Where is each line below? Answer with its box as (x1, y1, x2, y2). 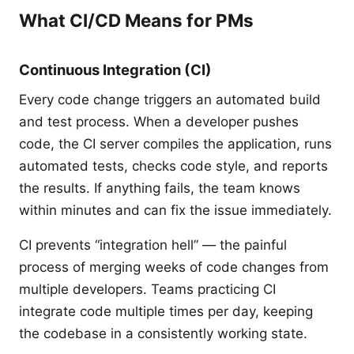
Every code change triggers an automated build (19, 92, 321, 107)
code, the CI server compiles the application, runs (19, 136, 332, 152)
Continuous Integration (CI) (19, 61, 212, 78)
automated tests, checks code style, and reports (19, 158, 328, 174)
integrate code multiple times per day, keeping (19, 303, 313, 319)
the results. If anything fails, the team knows (19, 180, 300, 196)
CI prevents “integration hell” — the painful (19, 237, 287, 253)
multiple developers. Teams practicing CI (19, 281, 276, 297)
